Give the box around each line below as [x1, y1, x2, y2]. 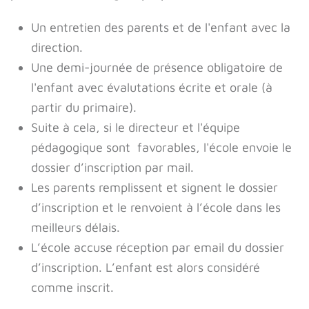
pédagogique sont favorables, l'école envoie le [31, 140, 292, 154]
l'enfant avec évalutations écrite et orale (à [31, 80, 272, 94]
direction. [31, 40, 83, 54]
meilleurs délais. [31, 220, 120, 235]
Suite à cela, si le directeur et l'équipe [31, 120, 240, 134]
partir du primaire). [31, 100, 137, 114]
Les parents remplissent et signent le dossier [31, 180, 278, 195]
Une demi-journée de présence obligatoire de [31, 60, 283, 74]
